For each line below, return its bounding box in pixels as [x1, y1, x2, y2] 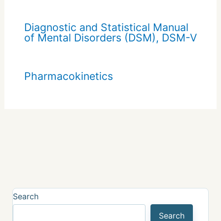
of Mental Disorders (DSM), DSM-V [24, 31, 197, 44]
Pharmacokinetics [24, 70, 113, 83]
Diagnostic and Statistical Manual [24, 21, 188, 34]
